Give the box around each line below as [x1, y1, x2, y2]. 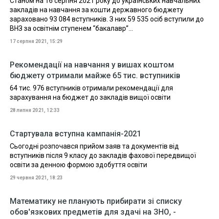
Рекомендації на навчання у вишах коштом [10, 60, 174, 69]
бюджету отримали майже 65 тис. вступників [10, 71, 180, 80]
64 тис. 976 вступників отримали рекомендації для [10, 84, 173, 92]
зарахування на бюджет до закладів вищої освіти [10, 93, 171, 101]
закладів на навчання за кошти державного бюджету [10, 6, 183, 14]
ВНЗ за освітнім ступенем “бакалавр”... [10, 24, 133, 32]
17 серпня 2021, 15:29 [10, 39, 63, 44]
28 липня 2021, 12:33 [10, 108, 60, 113]
